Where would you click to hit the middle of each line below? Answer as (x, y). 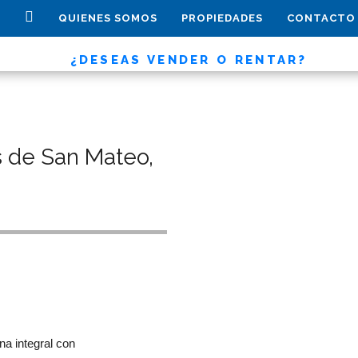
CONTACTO (322, 18)
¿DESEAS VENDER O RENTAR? (189, 60)
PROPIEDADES (223, 18)
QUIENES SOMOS (108, 18)
